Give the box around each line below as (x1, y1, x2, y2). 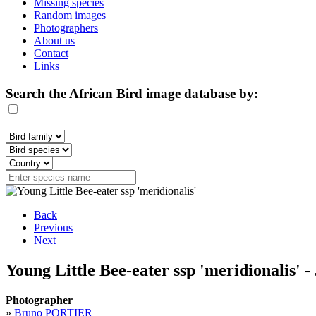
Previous (34, 221, 73, 234)
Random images (34, 9, 106, 21)
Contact (34, 47, 68, 59)
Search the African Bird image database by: (6, 85, 258, 101)
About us (34, 35, 75, 47)
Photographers (34, 22, 98, 34)
